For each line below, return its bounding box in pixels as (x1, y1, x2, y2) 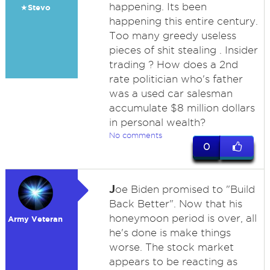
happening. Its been (108, 1, 207, 12)
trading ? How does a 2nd (108, 59, 238, 70)
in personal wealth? (108, 117, 206, 128)
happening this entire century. (108, 16, 258, 27)
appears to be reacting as (108, 256, 237, 267)
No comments (108, 131, 162, 139)
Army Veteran (8, 215, 63, 224)
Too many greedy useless (108, 30, 236, 41)
